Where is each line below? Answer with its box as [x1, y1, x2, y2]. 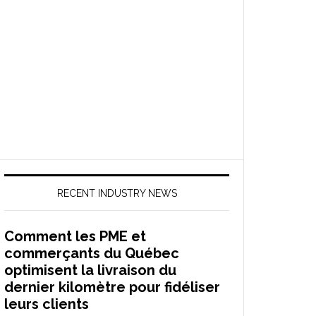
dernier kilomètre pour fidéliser [4, 279, 220, 296]
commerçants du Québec [4, 245, 179, 262]
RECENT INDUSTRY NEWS [56, 188, 177, 199]
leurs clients [4, 296, 89, 312]
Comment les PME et [4, 228, 146, 245]
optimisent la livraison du [4, 262, 176, 279]
